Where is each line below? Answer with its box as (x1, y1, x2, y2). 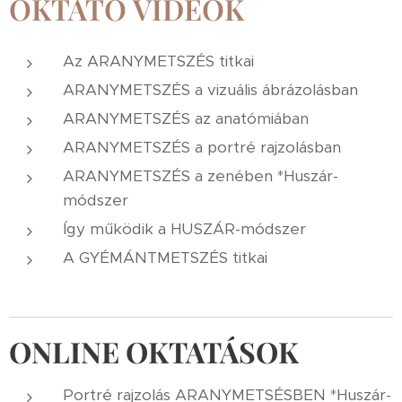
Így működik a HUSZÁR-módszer (63, 219, 306, 239)
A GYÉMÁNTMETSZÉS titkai (63, 248, 267, 267)
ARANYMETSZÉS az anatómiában (63, 109, 309, 128)
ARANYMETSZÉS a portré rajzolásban (63, 137, 341, 157)
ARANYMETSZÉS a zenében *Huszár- (63, 166, 338, 186)
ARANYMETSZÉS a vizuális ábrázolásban (63, 80, 358, 100)
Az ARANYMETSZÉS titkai (63, 51, 254, 71)
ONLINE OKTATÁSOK (9, 332, 299, 371)
